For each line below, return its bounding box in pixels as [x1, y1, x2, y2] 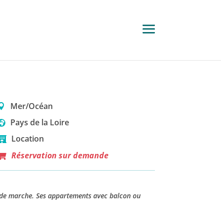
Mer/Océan [10, 100, 53, 111]
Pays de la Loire [10, 117, 69, 128]
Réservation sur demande [11, 149, 109, 161]
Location [11, 133, 44, 145]
